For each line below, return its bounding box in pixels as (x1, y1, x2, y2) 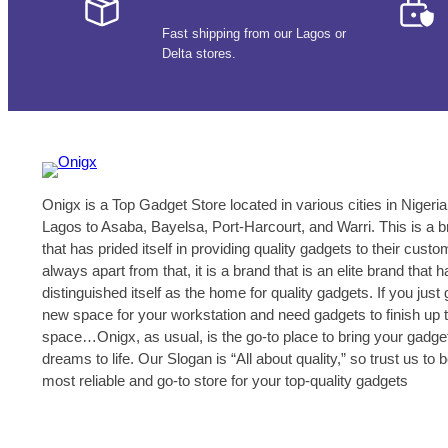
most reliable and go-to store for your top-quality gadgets (42, 371, 408, 389)
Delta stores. (162, 46, 236, 62)
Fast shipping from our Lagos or (162, 26, 346, 42)
